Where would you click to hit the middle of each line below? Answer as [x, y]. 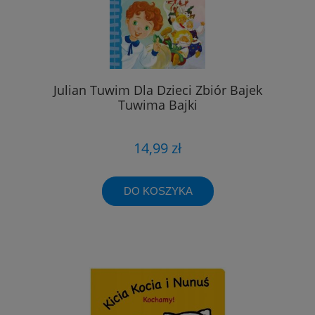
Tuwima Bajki [157, 105]
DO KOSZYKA [158, 191]
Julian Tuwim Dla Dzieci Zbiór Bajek [157, 90]
